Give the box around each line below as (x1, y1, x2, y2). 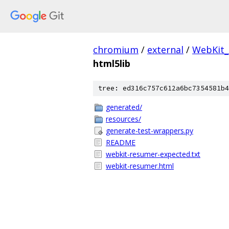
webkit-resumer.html (106, 161, 174, 171)
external (147, 43, 184, 56)
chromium (93, 43, 139, 56)
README (106, 138, 135, 147)
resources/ (106, 114, 141, 124)
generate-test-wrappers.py (106, 126, 193, 135)
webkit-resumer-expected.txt (106, 149, 200, 159)
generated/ (106, 102, 142, 112)
